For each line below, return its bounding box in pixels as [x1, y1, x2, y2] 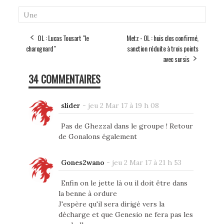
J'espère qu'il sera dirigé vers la [58, 199, 164, 208]
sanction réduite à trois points [127, 42, 198, 53]
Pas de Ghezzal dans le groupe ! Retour [60, 121, 193, 130]
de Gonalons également [58, 131, 137, 141]
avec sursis [162, 53, 189, 64]
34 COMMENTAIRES [28, 71, 100, 86]
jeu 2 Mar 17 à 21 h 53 [111, 157, 181, 167]
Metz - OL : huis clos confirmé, [126, 32, 198, 43]
